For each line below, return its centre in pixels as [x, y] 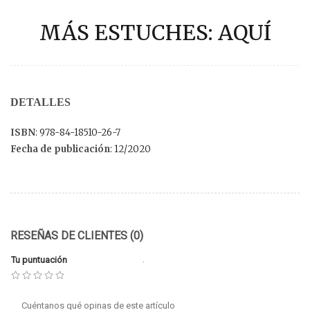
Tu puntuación [39, 259]
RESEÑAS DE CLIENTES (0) [77, 235]
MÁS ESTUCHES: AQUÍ [155, 32]
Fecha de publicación [60, 149]
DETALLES [40, 102]
